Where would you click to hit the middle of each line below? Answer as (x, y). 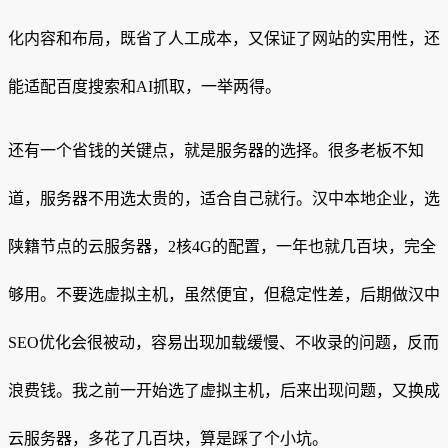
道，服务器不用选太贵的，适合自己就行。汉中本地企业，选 (224, 199)
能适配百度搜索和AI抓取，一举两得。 (144, 87)
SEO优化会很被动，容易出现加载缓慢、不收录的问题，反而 (223, 343)
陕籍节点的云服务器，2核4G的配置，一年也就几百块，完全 (222, 247)
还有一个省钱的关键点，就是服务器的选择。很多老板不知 (216, 151)
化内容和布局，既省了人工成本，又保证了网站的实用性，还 (224, 39)
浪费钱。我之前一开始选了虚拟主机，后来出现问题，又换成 (224, 391)
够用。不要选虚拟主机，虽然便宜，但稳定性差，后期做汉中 (224, 295)
